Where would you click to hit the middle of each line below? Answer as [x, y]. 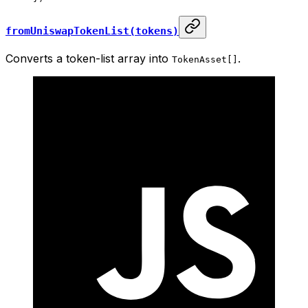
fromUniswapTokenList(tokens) [92, 31]
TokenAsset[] [205, 60]
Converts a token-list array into [89, 59]
